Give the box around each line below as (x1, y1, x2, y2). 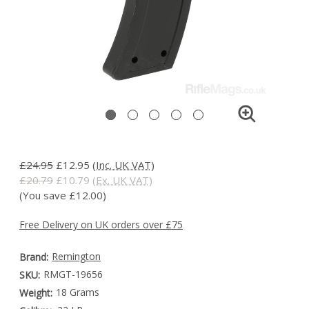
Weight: (19, 286, 52, 299)
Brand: (19, 250, 48, 263)
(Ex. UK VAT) (92, 173, 152, 187)
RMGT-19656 (43, 268, 103, 281)
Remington (51, 250, 101, 263)
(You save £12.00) (19, 188, 106, 202)
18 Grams (55, 286, 99, 299)
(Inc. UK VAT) (92, 158, 154, 172)
